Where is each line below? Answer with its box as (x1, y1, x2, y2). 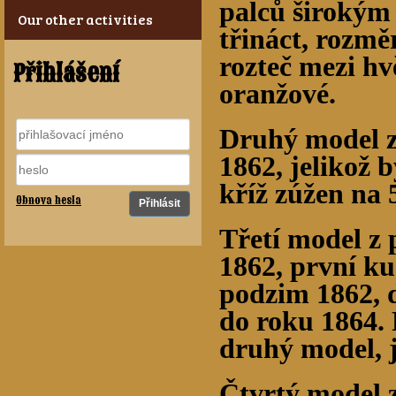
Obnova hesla (16, 194, 81, 208)
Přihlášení (13, 57, 119, 89)
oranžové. (219, 79, 336, 110)
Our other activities (18, 10, 153, 28)
